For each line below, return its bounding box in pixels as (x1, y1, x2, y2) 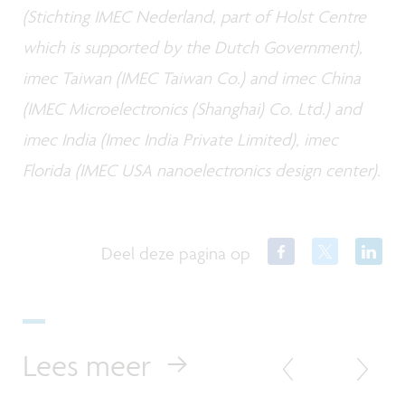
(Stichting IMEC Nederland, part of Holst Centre (23, 5, 366, 27)
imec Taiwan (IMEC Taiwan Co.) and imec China (23, 66, 361, 89)
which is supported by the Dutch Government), (23, 35, 363, 58)
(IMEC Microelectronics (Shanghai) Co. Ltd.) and (23, 97, 362, 119)
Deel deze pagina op (101, 242, 251, 265)
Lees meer (23, 347, 151, 384)
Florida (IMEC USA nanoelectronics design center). (23, 158, 381, 181)
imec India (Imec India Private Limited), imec (23, 127, 338, 150)
